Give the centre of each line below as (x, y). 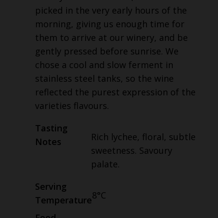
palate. (105, 164)
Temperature (64, 200)
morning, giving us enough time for (110, 24)
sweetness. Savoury (131, 151)
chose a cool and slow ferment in (104, 65)
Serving (51, 187)
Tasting (51, 128)
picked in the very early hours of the (111, 10)
